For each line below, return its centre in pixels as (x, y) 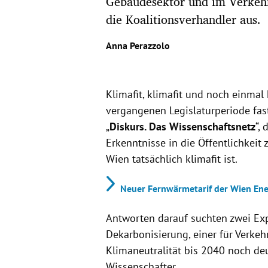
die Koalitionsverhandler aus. (183, 19)
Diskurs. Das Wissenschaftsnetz (182, 126)
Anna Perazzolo (138, 45)
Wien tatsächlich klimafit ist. (171, 159)
